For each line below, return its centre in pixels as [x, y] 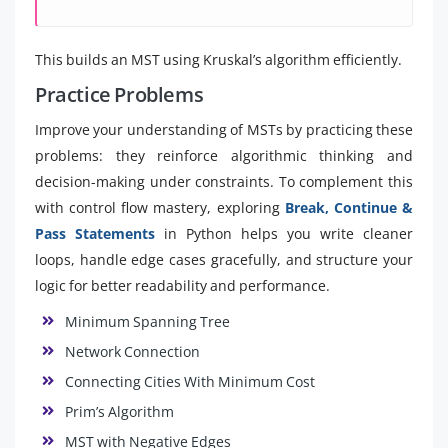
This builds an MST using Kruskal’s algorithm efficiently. [218, 59]
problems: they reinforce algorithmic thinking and [224, 155]
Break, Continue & [349, 207]
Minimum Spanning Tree [147, 321]
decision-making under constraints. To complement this [224, 181]
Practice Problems [119, 94]
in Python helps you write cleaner [284, 233]
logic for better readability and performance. [182, 285]
